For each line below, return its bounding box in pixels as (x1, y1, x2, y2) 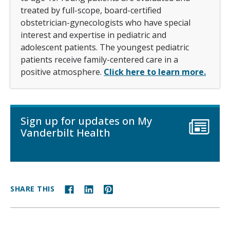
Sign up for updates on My (21, 114, 152, 128)
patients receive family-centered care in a (21, 54, 178, 66)
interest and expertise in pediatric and (21, 29, 166, 41)
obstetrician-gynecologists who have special (21, 17, 190, 29)
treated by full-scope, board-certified (21, 5, 161, 16)
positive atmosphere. (21, 66, 104, 78)
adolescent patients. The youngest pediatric (21, 42, 189, 53)
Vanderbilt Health (21, 126, 110, 140)
